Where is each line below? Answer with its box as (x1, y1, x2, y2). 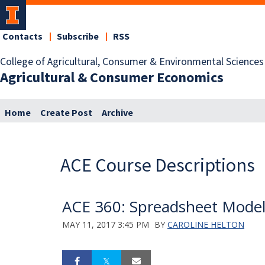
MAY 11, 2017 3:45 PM (62, 218, 149, 230)
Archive (102, 106, 133, 119)
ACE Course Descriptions (60, 153, 255, 177)
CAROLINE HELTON (167, 218, 244, 230)
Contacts (2, 30, 43, 43)
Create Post (40, 106, 92, 119)
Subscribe (57, 30, 99, 43)
